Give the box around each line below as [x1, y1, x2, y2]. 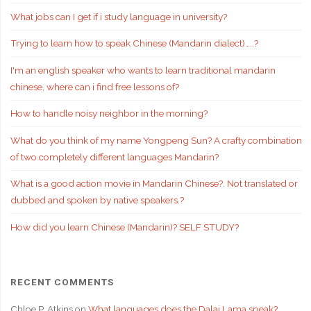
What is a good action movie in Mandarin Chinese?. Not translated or [10, 178, 298, 190]
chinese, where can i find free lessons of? [10, 81, 179, 92]
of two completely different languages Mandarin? [10, 151, 219, 162]
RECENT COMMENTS [10, 276, 114, 287]
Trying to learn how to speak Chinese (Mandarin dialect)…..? [10, 37, 258, 49]
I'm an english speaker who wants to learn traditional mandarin [10, 64, 276, 76]
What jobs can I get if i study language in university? [10, 10, 227, 22]
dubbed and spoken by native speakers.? [10, 194, 184, 206]
